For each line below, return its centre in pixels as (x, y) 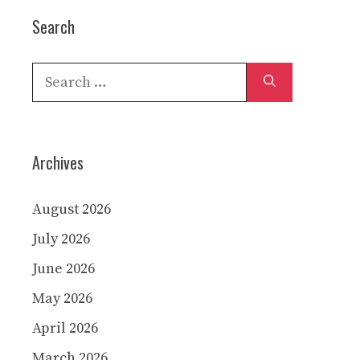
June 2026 (63, 269)
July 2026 (61, 239)
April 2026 (65, 328)
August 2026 (72, 209)
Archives (58, 162)
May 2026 (62, 299)
